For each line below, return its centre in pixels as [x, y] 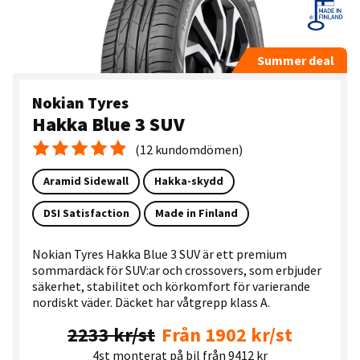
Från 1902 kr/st [227, 335]
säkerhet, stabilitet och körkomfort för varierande [171, 286]
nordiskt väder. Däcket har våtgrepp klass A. [151, 303]
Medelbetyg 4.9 [72, 155]
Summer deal [295, 60]
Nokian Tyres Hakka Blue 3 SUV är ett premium [159, 254]
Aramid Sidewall [86, 181]
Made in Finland [196, 213]
